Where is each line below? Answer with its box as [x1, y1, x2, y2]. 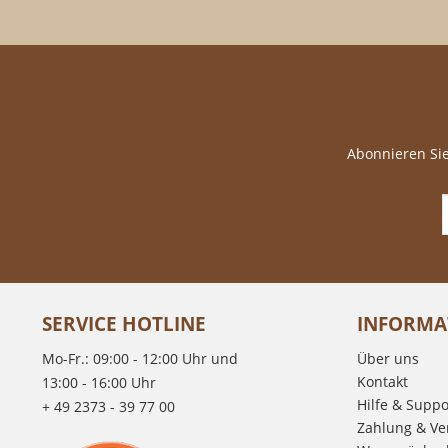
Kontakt [357, 372, 408, 391]
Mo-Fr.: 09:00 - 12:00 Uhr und [42, 349, 238, 368]
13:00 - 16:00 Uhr [42, 373, 156, 392]
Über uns [357, 349, 419, 368]
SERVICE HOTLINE [42, 310, 206, 337]
